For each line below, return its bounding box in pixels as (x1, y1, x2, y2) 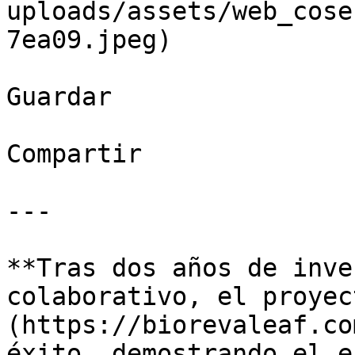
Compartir (6, 139, 142, 168)
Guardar (6, 82, 112, 111)
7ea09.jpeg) (6, 25, 172, 54)
